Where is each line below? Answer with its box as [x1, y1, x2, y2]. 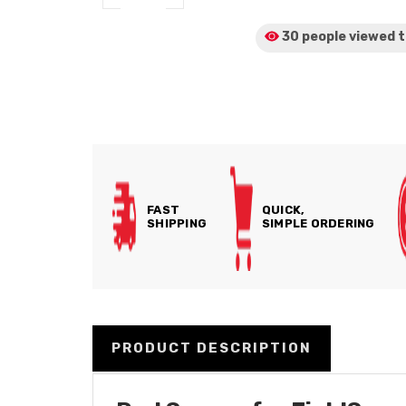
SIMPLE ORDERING [261, 217, 375, 230]
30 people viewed [282, 29, 396, 44]
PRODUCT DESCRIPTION [111, 339, 312, 356]
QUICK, [261, 203, 305, 217]
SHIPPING [147, 217, 207, 230]
